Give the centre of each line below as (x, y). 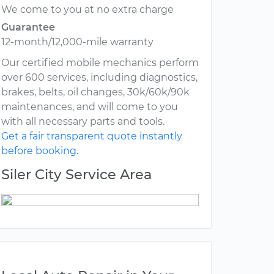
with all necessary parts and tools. (83, 122)
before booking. (40, 151)
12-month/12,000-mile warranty (77, 42)
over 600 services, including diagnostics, (99, 78)
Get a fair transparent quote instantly (92, 136)
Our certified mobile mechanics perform (100, 63)
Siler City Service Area (76, 175)
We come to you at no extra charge (87, 10)
